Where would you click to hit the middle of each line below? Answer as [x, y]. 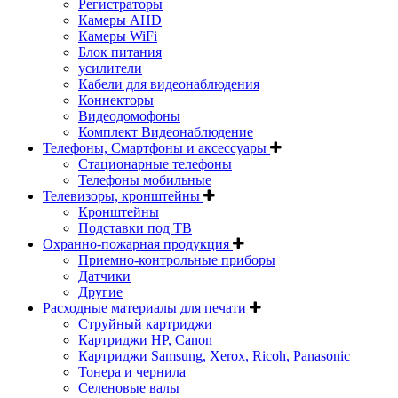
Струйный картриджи [145, 323]
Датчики [104, 275]
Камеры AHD [120, 20]
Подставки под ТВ [135, 227]
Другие [100, 291]
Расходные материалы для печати [146, 307]
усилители [110, 68]
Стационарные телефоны [155, 163]
